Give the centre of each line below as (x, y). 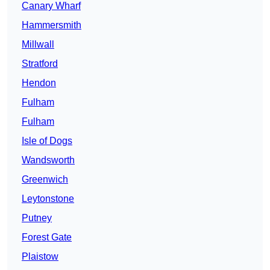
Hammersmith (52, 25)
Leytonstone (48, 199)
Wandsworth (48, 160)
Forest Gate (47, 237)
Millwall (38, 45)
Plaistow (40, 257)
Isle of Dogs (47, 141)
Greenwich (45, 180)
